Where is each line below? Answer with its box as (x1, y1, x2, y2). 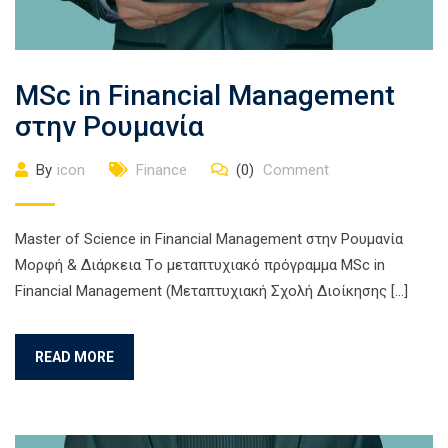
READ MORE (35, 348, 114, 365)
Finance (136, 160, 187, 179)
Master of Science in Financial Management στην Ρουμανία (15, 229, 403, 248)
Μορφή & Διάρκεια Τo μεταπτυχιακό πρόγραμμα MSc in (15, 255, 385, 274)
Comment (259, 160, 329, 179)
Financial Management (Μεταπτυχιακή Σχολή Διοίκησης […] (15, 281, 408, 300)
